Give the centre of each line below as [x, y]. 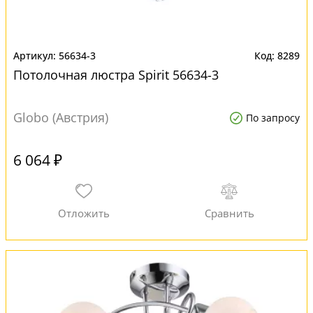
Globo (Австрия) [61, 117]
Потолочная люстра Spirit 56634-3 [116, 75]
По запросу [273, 118]
